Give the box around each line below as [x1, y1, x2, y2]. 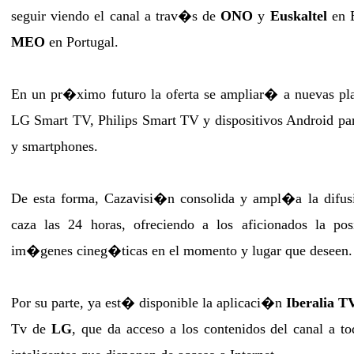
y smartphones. [11, 138, 98, 154]
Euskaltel [269, 8, 327, 24]
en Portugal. [45, 34, 119, 50]
